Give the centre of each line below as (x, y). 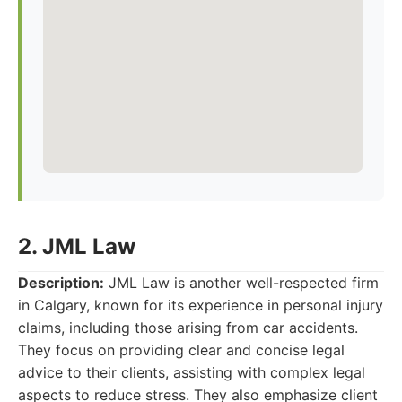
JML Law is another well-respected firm (241, 283)
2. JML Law (77, 246)
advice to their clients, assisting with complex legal (192, 372)
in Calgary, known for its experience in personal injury (201, 305)
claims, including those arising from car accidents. (188, 328)
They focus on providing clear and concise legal (181, 350)
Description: (61, 283)
